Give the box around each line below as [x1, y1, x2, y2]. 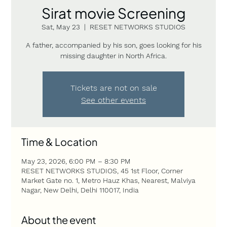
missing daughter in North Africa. [60, 51, 167, 60]
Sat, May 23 [42, 22, 80, 31]
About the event [21, 213, 97, 226]
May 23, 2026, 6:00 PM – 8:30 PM [21, 157, 131, 165]
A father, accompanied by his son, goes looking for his [25, 41, 202, 49]
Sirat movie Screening [41, 4, 186, 22]
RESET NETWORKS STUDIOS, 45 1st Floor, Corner [21, 166, 183, 175]
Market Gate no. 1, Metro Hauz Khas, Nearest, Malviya [21, 176, 196, 184]
